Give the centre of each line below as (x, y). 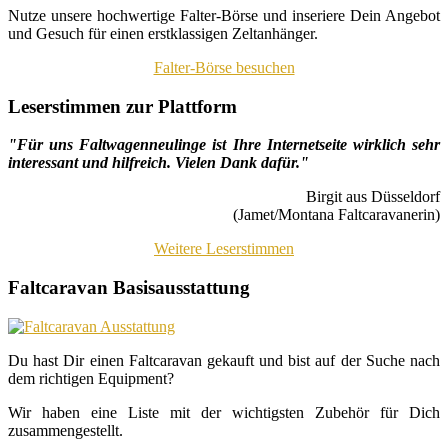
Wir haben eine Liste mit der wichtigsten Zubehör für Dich (224, 412)
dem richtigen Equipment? (91, 378)
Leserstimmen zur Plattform (122, 106)
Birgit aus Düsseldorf (373, 197)
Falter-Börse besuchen (224, 67)
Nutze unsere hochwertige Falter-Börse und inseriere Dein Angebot (224, 15)
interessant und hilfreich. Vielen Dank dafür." (158, 163)
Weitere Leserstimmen (224, 249)
